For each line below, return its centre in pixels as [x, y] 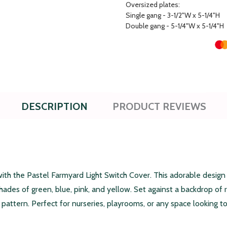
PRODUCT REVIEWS [159, 107]
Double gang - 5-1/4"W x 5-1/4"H [175, 26]
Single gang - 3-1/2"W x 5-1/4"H [173, 15]
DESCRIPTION [54, 107]
